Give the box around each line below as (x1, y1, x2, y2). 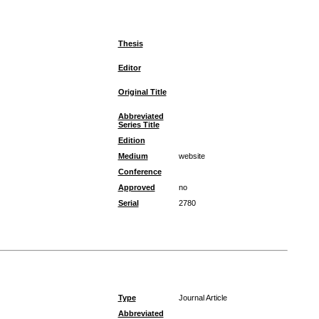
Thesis (117, 39, 143, 48)
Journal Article (178, 293, 227, 302)
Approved (117, 183, 155, 192)
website (178, 152, 205, 160)
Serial (117, 199, 139, 207)
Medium (117, 152, 148, 160)
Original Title (117, 88, 167, 96)
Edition (117, 136, 145, 145)
